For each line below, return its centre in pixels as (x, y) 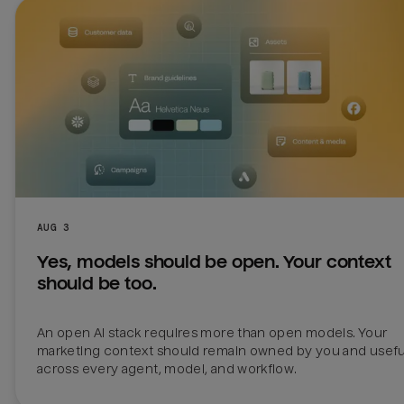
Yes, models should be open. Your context (214, 262)
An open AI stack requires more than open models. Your (212, 333)
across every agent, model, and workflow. (167, 369)
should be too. (97, 284)
